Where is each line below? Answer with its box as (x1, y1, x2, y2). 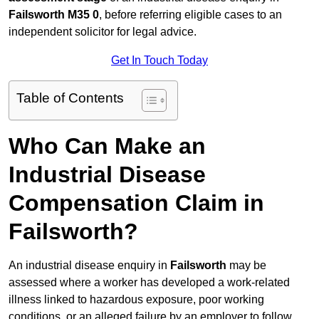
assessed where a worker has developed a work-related (9, 276, 290, 289)
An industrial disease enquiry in (9, 259, 170, 272)
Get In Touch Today (111, 54, 208, 67)
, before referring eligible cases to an (99, 9, 282, 21)
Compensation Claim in (9, 190, 264, 216)
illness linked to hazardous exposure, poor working (9, 293, 264, 306)
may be (226, 259, 266, 272)
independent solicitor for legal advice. (9, 26, 197, 38)
